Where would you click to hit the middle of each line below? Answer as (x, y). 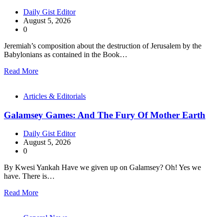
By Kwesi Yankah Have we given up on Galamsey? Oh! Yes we (102, 168)
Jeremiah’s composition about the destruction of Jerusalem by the (103, 46)
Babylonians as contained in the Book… (66, 54)
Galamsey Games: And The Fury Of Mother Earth (105, 115)
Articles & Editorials (54, 96)
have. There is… (29, 176)
